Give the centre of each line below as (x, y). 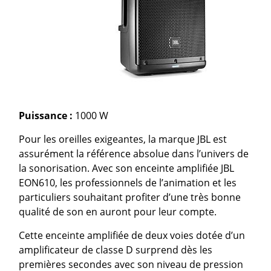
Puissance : (46, 116)
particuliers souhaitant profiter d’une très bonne (130, 197)
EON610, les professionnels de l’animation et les (128, 183)
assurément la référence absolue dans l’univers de (134, 154)
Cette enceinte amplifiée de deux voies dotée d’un (132, 235)
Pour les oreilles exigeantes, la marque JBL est (123, 139)
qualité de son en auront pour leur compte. (118, 212)
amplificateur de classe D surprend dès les (116, 250)
